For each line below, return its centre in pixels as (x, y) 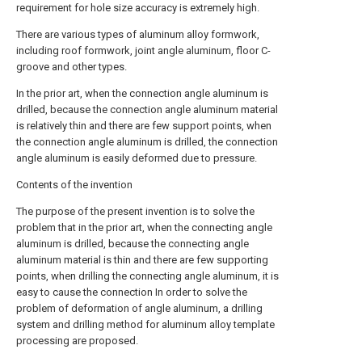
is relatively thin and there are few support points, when (144, 126)
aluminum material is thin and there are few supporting (142, 260)
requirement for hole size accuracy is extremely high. (138, 8)
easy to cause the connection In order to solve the (132, 292)
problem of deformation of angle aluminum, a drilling (139, 308)
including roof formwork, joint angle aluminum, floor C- (143, 51)
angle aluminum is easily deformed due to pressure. (137, 158)
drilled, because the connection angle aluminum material (147, 109)
